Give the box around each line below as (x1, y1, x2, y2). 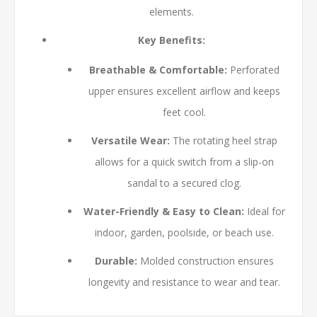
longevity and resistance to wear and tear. (88, 275, 280, 289)
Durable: (94, 254, 137, 267)
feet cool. (162, 105, 206, 119)
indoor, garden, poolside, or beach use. (94, 226, 274, 239)
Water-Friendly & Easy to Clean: (83, 204, 244, 218)
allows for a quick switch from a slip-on (94, 155, 274, 168)
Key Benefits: (137, 33, 205, 47)
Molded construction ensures (137, 254, 274, 267)
